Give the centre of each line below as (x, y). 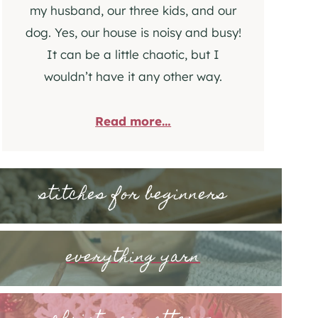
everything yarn (133, 258)
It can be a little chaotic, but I (133, 55)
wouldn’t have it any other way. (133, 77)
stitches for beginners (133, 196)
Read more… (133, 121)
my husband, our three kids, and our (133, 11)
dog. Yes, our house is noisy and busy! (133, 33)
